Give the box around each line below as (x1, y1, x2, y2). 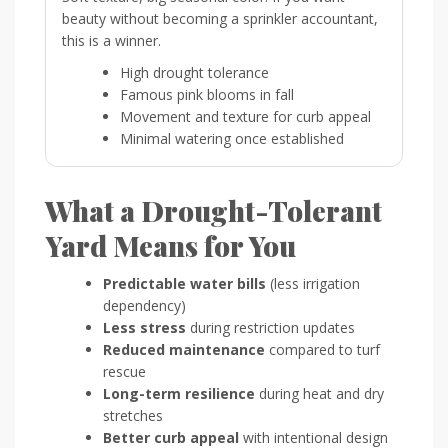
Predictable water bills (103, 273, 266, 293)
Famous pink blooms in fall (120, 84, 294, 104)
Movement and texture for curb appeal (120, 106, 371, 126)
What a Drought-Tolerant (45, 191, 382, 229)
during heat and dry (255, 383, 384, 403)
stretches (103, 405, 163, 425)
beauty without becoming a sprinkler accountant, (62, 8, 378, 28)
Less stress (103, 317, 186, 337)
